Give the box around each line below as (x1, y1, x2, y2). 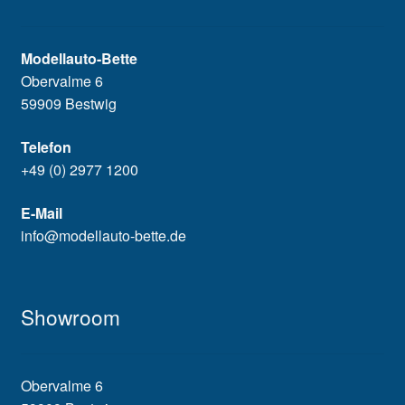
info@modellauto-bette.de (20, 224, 186, 246)
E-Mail (20, 202, 62, 223)
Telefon (20, 137, 71, 158)
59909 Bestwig (20, 93, 117, 115)
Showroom (20, 302, 120, 332)
